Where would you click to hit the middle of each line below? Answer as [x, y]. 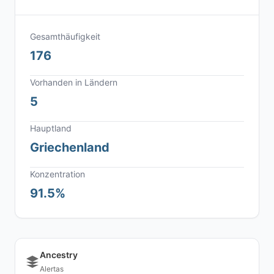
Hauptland [51, 128]
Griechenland [70, 147]
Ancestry [59, 255]
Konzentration [57, 174]
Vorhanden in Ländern [74, 82]
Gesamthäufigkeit [65, 36]
